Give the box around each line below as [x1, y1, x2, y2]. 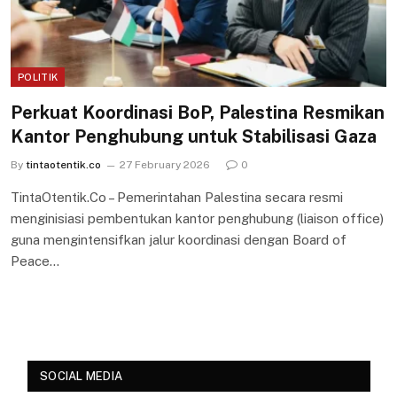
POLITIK [18, 71, 58, 82]
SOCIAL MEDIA [40, 369, 123, 383]
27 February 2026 [120, 158, 210, 171]
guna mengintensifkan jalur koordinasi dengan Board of [11, 231, 346, 247]
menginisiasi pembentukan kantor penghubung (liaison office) [11, 210, 384, 226]
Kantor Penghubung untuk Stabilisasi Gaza [11, 125, 377, 147]
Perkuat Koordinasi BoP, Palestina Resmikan [11, 101, 385, 123]
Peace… [11, 253, 59, 269]
